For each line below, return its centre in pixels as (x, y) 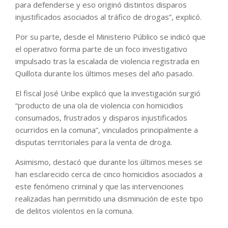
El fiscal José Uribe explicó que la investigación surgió (108, 93)
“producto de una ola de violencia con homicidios (99, 105)
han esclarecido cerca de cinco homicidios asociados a (109, 174)
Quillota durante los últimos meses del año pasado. (105, 73)
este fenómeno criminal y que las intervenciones (99, 186)
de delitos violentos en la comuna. (74, 210)
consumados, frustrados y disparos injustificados (101, 117)
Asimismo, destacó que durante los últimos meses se (109, 162)
